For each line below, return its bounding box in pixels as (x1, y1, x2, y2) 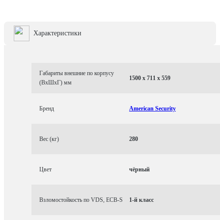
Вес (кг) (39, 135, 59, 142)
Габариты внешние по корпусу (39, 70, 114, 77)
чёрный (129, 165, 150, 173)
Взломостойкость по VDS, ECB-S (39, 196, 123, 203)
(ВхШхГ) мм (39, 79, 72, 86)
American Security (129, 105, 176, 112)
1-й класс (129, 196, 154, 203)
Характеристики (33, 29, 82, 37)
